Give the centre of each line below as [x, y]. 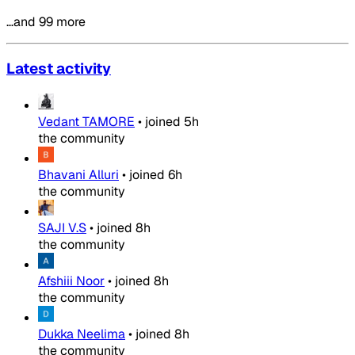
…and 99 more [46, 21]
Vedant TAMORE [86, 122]
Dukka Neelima [82, 334]
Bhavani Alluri [78, 175]
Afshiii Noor [71, 281]
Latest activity [59, 69]
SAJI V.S [62, 228]
